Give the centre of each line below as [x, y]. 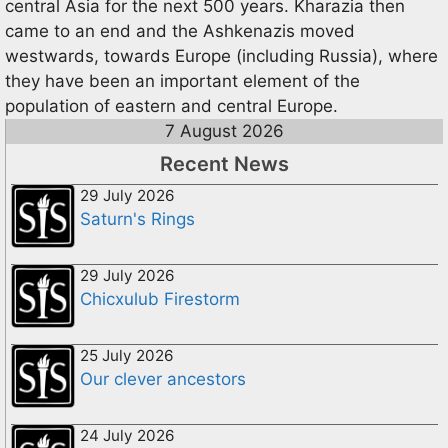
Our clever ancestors [163, 378]
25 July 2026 [127, 355]
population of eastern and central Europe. [171, 105]
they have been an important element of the [182, 80]
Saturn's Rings [137, 218]
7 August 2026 [224, 130]
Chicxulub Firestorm [160, 298]
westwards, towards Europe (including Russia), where [221, 55]
